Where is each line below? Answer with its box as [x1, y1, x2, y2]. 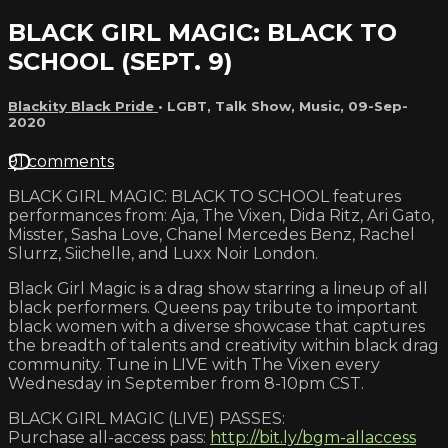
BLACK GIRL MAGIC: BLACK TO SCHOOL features [8, 186, 401, 206]
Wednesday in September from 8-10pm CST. [8, 373, 364, 393]
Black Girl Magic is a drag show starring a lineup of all [8, 278, 428, 298]
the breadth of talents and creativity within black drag [8, 335, 439, 355]
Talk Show [215, 97, 291, 114]
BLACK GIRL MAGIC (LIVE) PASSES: [8, 408, 285, 428]
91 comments [8, 151, 114, 171]
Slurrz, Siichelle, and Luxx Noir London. [8, 243, 318, 263]
